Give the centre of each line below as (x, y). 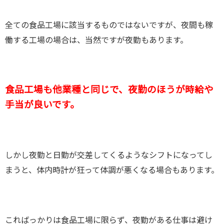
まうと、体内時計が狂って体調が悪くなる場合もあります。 (112, 171)
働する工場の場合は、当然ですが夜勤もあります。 (96, 41)
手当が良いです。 (42, 105)
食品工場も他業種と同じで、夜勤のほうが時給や (109, 90)
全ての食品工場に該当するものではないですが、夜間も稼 (109, 26)
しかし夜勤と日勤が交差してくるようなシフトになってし (109, 156)
